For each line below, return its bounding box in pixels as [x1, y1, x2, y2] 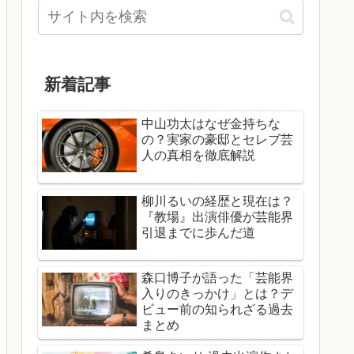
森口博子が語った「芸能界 [141, 270, 293, 284]
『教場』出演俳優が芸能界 [141, 209, 293, 224]
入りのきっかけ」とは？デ [141, 286, 293, 300]
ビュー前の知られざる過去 [141, 302, 293, 316]
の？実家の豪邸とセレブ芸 [141, 133, 293, 147]
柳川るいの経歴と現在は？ [141, 194, 293, 208]
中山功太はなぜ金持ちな [141, 117, 281, 131]
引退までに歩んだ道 [141, 225, 255, 239]
